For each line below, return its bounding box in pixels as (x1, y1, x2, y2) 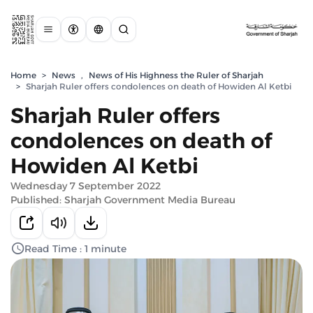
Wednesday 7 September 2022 (10, 180, 161, 192)
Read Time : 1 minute (24, 242, 126, 255)
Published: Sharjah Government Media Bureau (10, 194, 235, 206)
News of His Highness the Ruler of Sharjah (89, 70, 263, 80)
